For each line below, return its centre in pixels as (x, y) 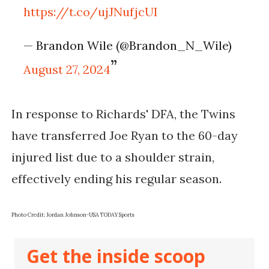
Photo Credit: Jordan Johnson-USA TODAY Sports (73, 215)
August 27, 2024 (67, 70)
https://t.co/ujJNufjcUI (91, 12)
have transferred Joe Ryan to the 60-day (124, 136)
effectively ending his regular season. (118, 179)
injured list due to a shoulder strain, (113, 157)
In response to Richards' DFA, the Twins (123, 114)
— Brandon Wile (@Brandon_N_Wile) (128, 46)
